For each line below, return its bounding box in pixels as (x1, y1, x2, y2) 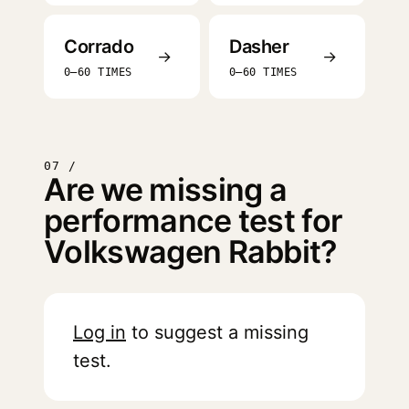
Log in (73, 321, 126, 343)
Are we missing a (44, 171, 288, 208)
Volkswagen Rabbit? (44, 233, 338, 270)
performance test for (44, 202, 342, 239)
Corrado (64, 36, 134, 58)
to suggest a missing (126, 321, 309, 343)
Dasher (229, 36, 289, 58)
